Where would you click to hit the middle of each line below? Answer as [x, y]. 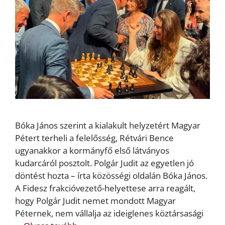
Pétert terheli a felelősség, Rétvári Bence [94, 138]
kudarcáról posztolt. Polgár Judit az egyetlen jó [104, 163]
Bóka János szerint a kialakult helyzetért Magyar [108, 126]
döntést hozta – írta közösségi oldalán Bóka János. [111, 176]
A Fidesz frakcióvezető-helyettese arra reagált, [105, 188]
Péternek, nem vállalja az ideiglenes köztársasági [109, 213]
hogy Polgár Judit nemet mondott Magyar [95, 201]
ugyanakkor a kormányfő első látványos [92, 151]
